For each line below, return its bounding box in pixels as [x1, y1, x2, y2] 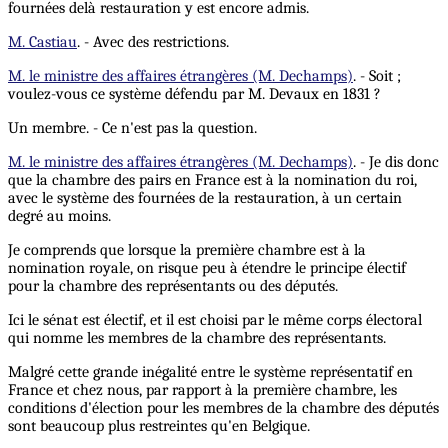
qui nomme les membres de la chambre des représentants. [8, 329, 386, 348]
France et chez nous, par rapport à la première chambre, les [8, 381, 397, 400]
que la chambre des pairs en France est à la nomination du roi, [8, 171, 417, 190]
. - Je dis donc [353, 153, 439, 172]
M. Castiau [8, 33, 77, 52]
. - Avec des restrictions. [77, 33, 229, 52]
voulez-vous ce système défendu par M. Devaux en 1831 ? [8, 85, 381, 104]
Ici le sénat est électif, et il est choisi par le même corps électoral [8, 311, 422, 330]
